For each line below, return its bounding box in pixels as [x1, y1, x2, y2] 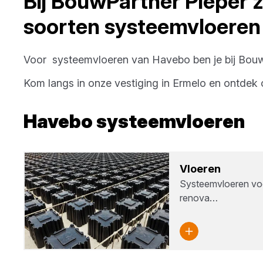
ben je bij [190, 53, 238, 66]
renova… [179, 192, 218, 204]
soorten [23, 14, 104, 39]
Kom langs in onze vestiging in [23, 77, 173, 89]
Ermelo [173, 77, 206, 89]
